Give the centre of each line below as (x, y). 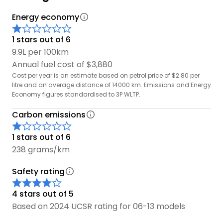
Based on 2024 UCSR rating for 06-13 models (99, 206)
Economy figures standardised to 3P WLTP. (76, 94)
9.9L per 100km (40, 52)
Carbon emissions (49, 114)
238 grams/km (41, 149)
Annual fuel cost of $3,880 (62, 64)
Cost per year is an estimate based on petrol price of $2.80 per (106, 75)
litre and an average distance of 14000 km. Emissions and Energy (111, 85)
